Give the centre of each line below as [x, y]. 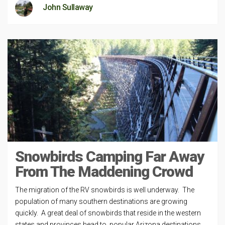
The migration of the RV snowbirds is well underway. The [105, 190]
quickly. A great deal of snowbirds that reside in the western [108, 213]
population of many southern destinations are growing [101, 201]
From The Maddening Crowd [104, 172]
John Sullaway [68, 7]
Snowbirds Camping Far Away [110, 156]
